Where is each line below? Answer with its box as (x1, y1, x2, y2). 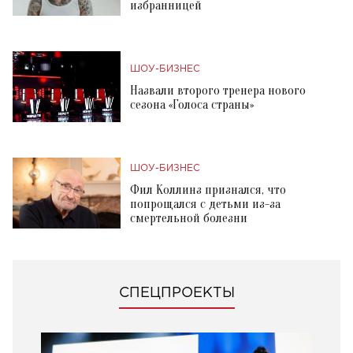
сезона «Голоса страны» (130, 97, 254, 112)
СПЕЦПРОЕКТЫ (118, 286, 235, 299)
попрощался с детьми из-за (130, 196, 281, 211)
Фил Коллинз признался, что (130, 182, 286, 197)
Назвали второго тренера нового (130, 83, 306, 98)
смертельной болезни (130, 210, 247, 225)
